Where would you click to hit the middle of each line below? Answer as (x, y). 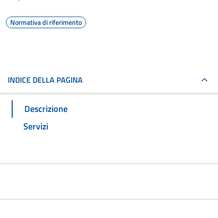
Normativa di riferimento (46, 22)
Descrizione (46, 109)
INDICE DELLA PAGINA (45, 80)
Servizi (36, 126)
